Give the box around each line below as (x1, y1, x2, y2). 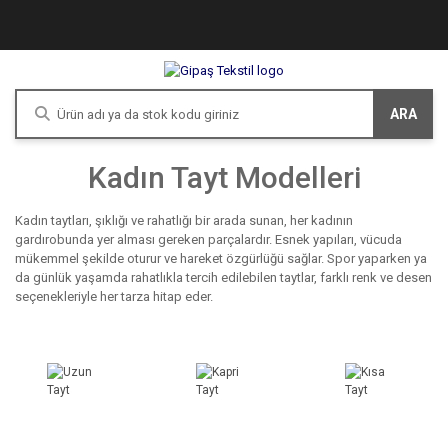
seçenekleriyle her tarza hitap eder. (15, 289, 213, 305)
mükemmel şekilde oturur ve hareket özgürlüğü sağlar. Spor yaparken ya (15, 251, 427, 267)
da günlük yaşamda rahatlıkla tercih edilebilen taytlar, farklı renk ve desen (15, 270, 432, 286)
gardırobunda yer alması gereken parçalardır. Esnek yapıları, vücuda (15, 232, 402, 248)
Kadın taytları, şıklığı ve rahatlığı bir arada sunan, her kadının (15, 213, 353, 229)
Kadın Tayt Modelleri (87, 160, 361, 196)
